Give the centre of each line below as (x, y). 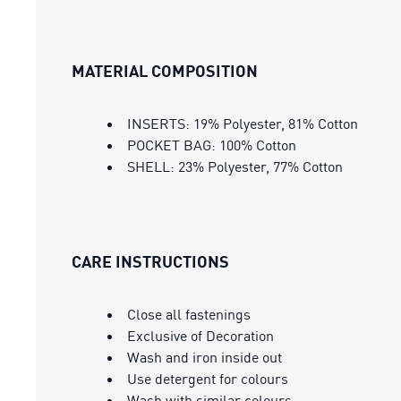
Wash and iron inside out (205, 357)
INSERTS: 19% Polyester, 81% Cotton (243, 123)
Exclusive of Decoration (200, 335)
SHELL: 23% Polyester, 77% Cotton (235, 166)
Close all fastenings (189, 314)
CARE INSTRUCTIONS (150, 261)
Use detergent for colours (208, 378)
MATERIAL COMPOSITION (165, 70)
